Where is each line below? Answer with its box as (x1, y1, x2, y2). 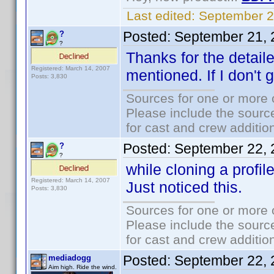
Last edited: (123, 9, 199, 23)
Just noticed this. (126, 179, 242, 196)
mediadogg (48, 253, 91, 262)
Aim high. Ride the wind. (48, 264, 117, 270)
